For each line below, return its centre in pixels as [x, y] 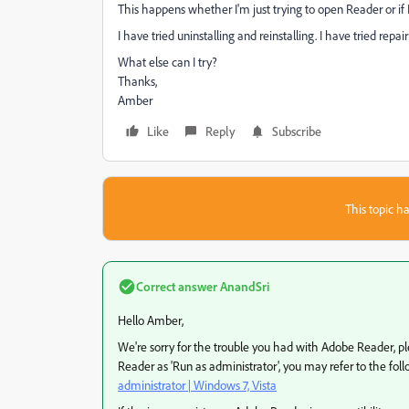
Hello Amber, [151, 320]
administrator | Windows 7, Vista [197, 385]
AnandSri [243, 286]
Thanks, [137, 81]
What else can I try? [168, 62]
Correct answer [177, 286]
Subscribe [297, 131]
